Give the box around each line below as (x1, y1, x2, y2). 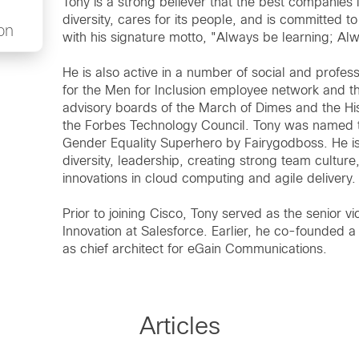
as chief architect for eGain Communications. (63, 244, 327, 256)
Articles (139, 317, 220, 339)
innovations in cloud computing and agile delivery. (63, 173, 356, 185)
